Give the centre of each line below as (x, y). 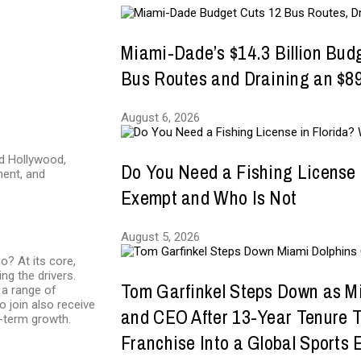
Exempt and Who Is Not (209, 197)
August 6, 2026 (160, 118)
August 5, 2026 (160, 237)
